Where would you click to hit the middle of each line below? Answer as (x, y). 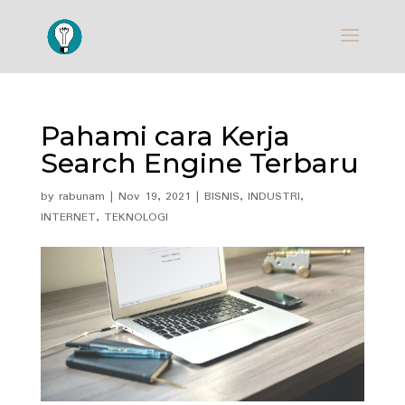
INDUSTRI (273, 197)
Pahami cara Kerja (165, 136)
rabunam (81, 197)
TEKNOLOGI (136, 217)
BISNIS (221, 197)
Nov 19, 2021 (154, 197)
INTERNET (68, 217)
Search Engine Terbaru (199, 163)
